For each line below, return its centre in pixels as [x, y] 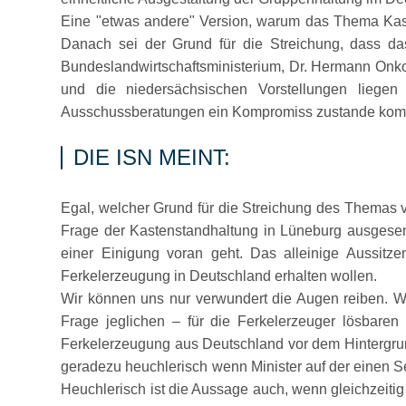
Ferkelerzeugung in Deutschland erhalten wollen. [219, 276]
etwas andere [145, 21]
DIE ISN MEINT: [152, 157]
